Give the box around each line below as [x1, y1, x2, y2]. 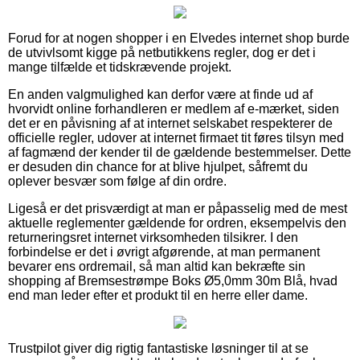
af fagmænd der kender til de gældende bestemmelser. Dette [8, 145, 351, 159]
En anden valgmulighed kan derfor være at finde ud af [8, 87, 313, 101]
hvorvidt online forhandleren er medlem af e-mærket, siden [8, 101, 339, 116]
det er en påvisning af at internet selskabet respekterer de [8, 116, 333, 130]
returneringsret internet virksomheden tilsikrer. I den [8, 230, 298, 244]
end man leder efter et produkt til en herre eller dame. [8, 288, 308, 302]
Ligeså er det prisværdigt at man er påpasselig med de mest [8, 201, 347, 215]
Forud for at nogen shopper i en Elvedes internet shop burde [8, 31, 350, 45]
